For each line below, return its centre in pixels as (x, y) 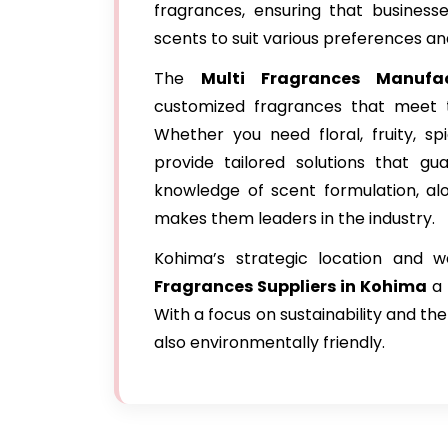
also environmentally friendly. (269, 342)
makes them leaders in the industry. (294, 218)
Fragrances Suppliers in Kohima (291, 286)
